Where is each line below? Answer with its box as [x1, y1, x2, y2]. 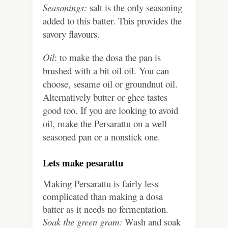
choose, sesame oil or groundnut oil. [43, 77, 178, 91]
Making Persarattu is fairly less [43, 177, 158, 190]
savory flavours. [43, 27, 100, 41]
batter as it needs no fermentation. [43, 203, 172, 216]
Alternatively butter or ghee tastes [43, 91, 167, 104]
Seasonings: [43, 1, 87, 14]
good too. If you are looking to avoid [43, 104, 178, 117]
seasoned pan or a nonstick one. [43, 130, 160, 144]
